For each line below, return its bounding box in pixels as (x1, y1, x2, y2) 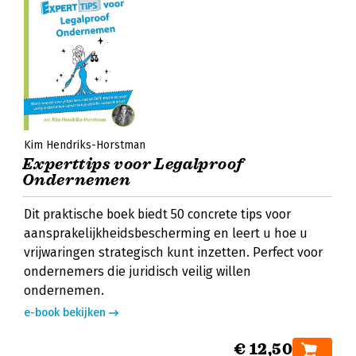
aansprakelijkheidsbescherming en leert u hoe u (24, 226, 308, 241)
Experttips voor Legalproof (22, 154, 244, 174)
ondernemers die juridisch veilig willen (24, 264, 251, 279)
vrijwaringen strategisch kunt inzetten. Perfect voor (24, 245, 323, 260)
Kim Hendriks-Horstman (24, 138, 145, 152)
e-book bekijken (24, 306, 106, 319)
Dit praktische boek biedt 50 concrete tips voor (24, 207, 291, 222)
